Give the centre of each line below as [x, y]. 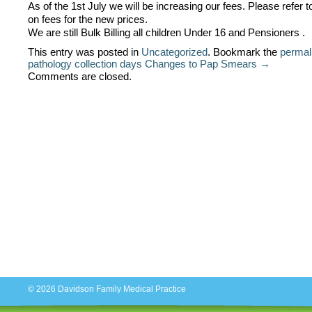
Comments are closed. [80, 76]
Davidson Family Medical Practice [122, 289]
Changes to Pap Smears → [208, 64]
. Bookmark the [244, 52]
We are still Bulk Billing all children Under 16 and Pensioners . [166, 32]
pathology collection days [85, 64]
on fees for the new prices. [88, 19]
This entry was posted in [85, 52]
